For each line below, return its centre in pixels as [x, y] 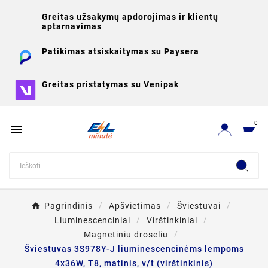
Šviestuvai [199, 206]
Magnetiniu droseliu [126, 234]
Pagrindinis [68, 206]
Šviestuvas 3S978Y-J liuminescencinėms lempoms [134, 249]
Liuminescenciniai [92, 220]
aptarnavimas [72, 26]
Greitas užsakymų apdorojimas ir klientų [130, 17]
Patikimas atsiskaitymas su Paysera [121, 51]
